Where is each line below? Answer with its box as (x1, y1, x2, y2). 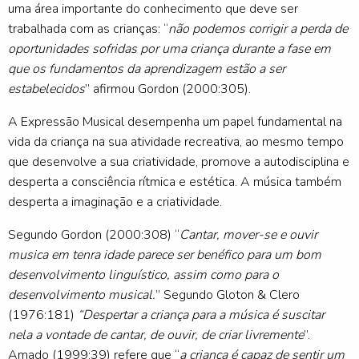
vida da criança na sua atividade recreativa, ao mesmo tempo (8, 133, 344, 151)
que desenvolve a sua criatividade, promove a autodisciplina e (8, 153, 349, 171)
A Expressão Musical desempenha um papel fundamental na (8, 113, 342, 131)
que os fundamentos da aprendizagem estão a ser (8, 60, 285, 79)
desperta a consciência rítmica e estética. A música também (8, 173, 341, 192)
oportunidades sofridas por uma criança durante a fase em (8, 40, 331, 58)
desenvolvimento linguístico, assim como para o (8, 266, 279, 284)
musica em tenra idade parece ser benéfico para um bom (8, 246, 321, 264)
